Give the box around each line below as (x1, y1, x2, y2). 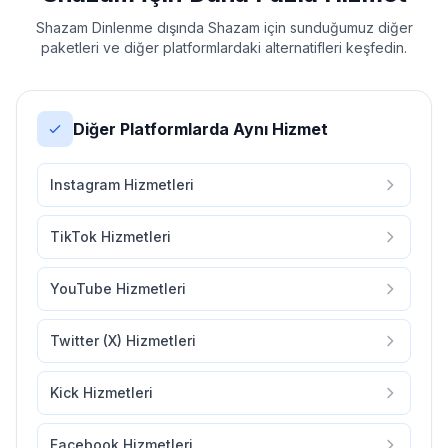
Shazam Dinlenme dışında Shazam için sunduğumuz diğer (35, 19, 413, 36)
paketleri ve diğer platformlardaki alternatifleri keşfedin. (41, 39, 407, 56)
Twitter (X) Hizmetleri (50, 332, 196, 349)
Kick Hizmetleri (50, 384, 153, 401)
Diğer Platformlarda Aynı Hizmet (73, 119, 328, 139)
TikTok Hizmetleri (50, 228, 171, 245)
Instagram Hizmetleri (50, 176, 194, 193)
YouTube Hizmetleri (50, 280, 186, 297)
